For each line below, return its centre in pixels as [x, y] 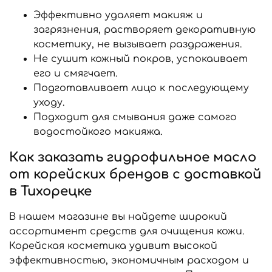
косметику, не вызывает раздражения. [138, 45]
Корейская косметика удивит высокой [113, 246]
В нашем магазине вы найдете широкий [118, 217]
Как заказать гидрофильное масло [133, 158]
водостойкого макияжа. [98, 132]
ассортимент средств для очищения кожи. [127, 232]
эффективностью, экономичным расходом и [129, 261]
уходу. [49, 103]
